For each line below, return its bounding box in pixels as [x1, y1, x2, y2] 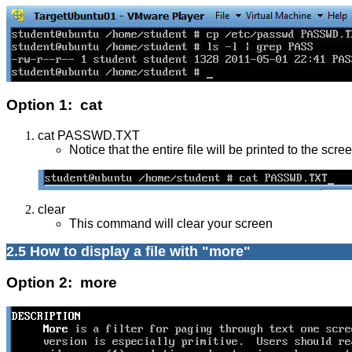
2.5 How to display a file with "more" [6, 243, 251, 259]
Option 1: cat [6, 96, 102, 113]
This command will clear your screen [69, 216, 273, 230]
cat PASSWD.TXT [38, 128, 140, 142]
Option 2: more [6, 274, 117, 291]
